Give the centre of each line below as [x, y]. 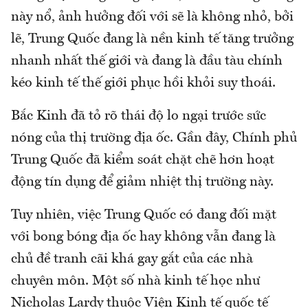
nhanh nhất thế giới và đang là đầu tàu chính [147, 62]
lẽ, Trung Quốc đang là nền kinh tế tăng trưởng [152, 40]
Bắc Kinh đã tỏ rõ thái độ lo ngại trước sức [139, 117]
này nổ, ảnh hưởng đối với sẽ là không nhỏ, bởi [152, 18]
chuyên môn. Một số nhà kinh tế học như [135, 282]
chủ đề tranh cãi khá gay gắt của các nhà [132, 260]
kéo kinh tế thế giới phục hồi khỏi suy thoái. [143, 84]
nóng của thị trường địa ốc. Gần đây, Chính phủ [154, 139]
